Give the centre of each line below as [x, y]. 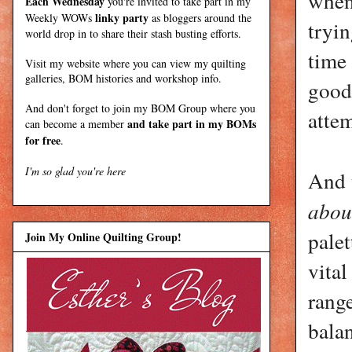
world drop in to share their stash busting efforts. [133, 33]
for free [43, 140]
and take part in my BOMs [192, 123]
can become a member [76, 123]
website [83, 63]
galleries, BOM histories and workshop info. [123, 78]
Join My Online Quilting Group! [103, 236]
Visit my [46, 63]
